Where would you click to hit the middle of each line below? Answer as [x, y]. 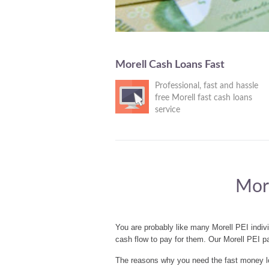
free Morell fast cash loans [204, 98]
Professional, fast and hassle [207, 86]
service [168, 110]
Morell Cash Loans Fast [170, 65]
